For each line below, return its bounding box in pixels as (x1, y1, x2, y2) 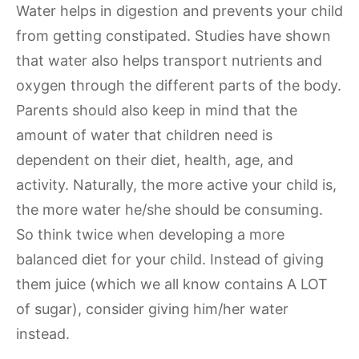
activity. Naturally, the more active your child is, (16, 176, 337, 193)
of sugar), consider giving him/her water (16, 301, 288, 317)
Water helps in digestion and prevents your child (16, 2, 343, 19)
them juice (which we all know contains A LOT (16, 276, 328, 292)
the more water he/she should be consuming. (16, 201, 323, 218)
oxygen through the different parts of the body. (16, 77, 341, 94)
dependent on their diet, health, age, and (16, 151, 293, 168)
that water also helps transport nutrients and (16, 52, 322, 69)
